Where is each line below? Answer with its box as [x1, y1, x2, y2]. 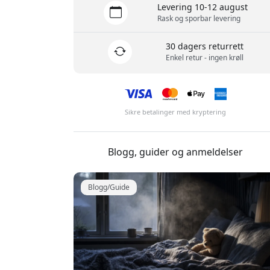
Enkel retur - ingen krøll [166, 52, 244, 63]
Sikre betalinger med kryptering [125, 107, 227, 117]
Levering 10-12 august [157, 1, 248, 13]
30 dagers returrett [166, 40, 244, 52]
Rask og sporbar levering [157, 13, 241, 24]
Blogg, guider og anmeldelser [108, 145, 243, 159]
